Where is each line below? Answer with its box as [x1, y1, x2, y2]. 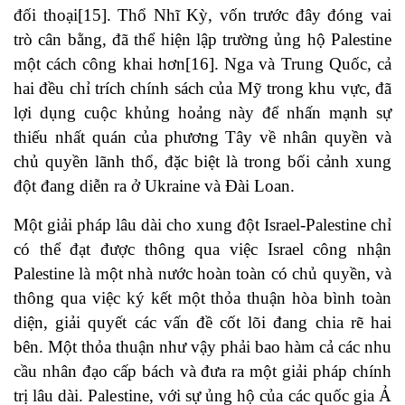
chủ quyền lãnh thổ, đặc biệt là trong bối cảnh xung [14, 152, 391, 172]
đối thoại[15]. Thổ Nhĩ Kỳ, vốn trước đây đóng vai [14, 5, 391, 25]
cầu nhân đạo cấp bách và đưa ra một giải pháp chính [14, 362, 391, 381]
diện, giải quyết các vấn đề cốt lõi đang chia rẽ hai [14, 313, 391, 333]
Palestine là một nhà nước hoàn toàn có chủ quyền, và [14, 264, 391, 284]
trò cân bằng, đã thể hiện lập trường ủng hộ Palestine [14, 30, 391, 50]
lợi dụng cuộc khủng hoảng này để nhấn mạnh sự [14, 103, 391, 123]
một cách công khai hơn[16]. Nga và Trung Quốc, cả [14, 54, 391, 74]
